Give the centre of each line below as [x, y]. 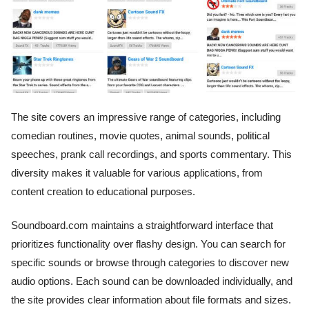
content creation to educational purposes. [103, 191]
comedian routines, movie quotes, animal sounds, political [140, 136]
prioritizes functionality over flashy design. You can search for [148, 245]
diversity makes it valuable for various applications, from [137, 173]
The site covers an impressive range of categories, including [146, 117]
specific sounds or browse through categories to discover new [150, 263]
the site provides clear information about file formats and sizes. [151, 300]
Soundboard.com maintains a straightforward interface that [142, 226]
